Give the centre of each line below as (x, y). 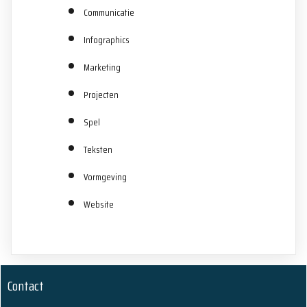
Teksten (98, 150)
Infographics (107, 40)
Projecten (101, 95)
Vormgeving (105, 177)
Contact (26, 286)
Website (99, 205)
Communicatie (109, 13)
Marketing (102, 67)
